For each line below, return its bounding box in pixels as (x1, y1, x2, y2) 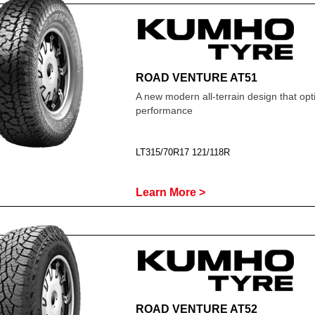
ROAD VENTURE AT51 (135, 72, 257, 84)
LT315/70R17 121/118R (135, 147, 230, 157)
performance (135, 105, 193, 116)
